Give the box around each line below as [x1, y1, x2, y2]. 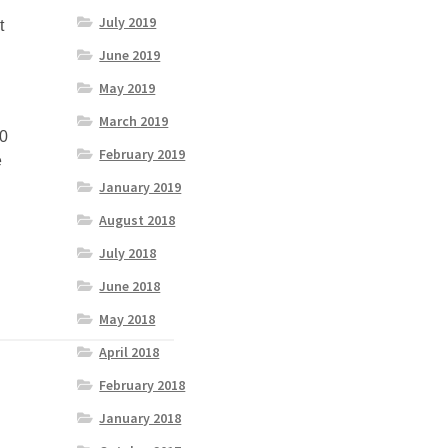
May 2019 [99, 79, 156, 98]
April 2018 [99, 343, 160, 362]
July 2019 [99, 13, 157, 32]
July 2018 [99, 244, 157, 263]
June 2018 [99, 277, 161, 296]
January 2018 [99, 409, 182, 428]
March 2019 [99, 112, 169, 131]
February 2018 [99, 376, 186, 395]
